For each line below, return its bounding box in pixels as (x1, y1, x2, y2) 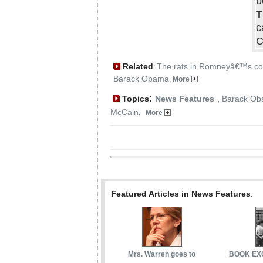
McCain (110, 107, 139, 117)
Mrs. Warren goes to (128, 250, 195, 259)
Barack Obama (113, 74, 169, 83)
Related (120, 62, 153, 71)
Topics (120, 94, 149, 103)
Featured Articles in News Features (111, 189, 251, 199)
